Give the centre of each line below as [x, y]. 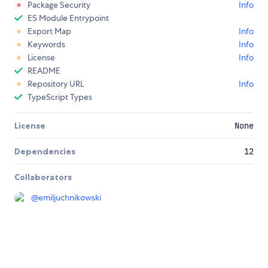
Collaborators [43, 177]
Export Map [49, 31]
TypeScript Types [60, 97]
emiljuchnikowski [70, 198]
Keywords [46, 45]
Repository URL [56, 84]
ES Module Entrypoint [68, 18]
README [44, 71]
